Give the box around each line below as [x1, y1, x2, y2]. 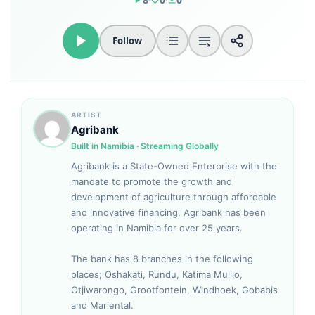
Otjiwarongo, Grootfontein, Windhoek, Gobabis [71, 284, 278, 295]
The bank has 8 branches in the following [71, 253, 253, 264]
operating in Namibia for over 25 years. [71, 222, 243, 233]
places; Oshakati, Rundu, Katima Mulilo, [71, 269, 243, 280]
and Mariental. [71, 300, 134, 311]
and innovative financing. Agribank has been [71, 207, 266, 218]
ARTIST [71, 110, 102, 119]
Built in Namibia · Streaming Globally [71, 141, 219, 151]
